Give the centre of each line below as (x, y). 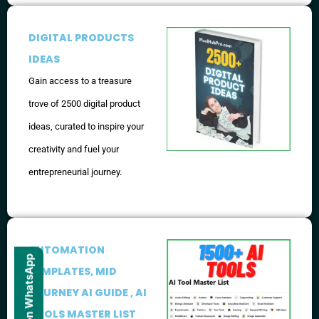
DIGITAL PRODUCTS (81, 37)
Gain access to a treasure (80, 80)
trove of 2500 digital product (84, 103)
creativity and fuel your (74, 149)
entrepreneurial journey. (75, 172)
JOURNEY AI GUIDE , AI (88, 293)
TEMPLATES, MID (73, 272)
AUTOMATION (67, 250)
